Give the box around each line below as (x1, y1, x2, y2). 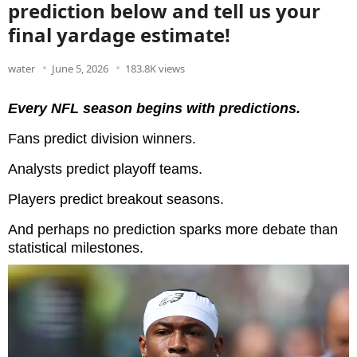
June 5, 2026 (52, 61, 108, 76)
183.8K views (125, 61, 185, 76)
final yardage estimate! (8, 22, 230, 48)
